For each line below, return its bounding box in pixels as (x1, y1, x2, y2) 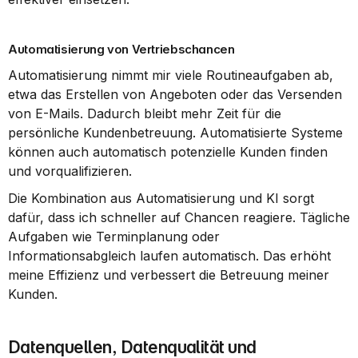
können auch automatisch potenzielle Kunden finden (8, 144, 328, 160)
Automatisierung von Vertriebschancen (8, 42, 235, 57)
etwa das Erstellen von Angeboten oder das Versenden (8, 86, 342, 102)
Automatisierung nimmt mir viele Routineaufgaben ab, (8, 67, 333, 83)
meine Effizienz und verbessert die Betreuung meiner (8, 267, 329, 283)
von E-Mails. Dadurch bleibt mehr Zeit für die (8, 105, 281, 121)
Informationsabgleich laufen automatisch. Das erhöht (8, 248, 331, 264)
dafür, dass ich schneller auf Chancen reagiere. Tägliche (8, 209, 350, 225)
